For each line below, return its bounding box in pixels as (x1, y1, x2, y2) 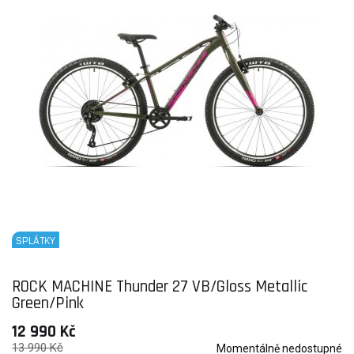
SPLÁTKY (16, 234, 55, 248)
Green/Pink (12, 292, 84, 314)
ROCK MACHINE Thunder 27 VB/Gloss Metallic (12, 276, 307, 297)
